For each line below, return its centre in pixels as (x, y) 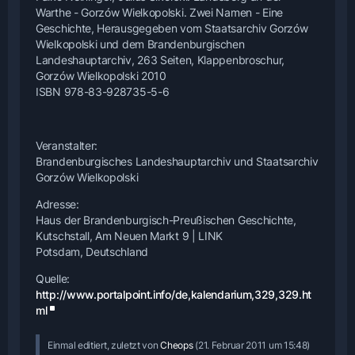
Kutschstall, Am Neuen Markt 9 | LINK (130, 235)
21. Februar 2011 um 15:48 (252, 345)
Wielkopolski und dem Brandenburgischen (140, 44)
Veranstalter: (67, 145)
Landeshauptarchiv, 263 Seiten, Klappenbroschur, (160, 59)
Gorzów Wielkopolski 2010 (101, 75)
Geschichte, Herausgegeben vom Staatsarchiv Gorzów (172, 28)
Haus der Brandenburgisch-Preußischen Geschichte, (166, 219)
